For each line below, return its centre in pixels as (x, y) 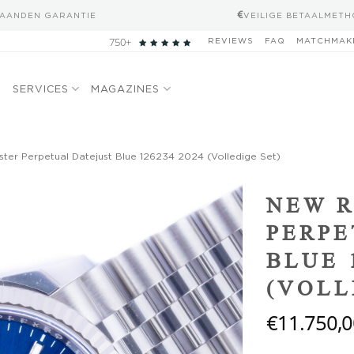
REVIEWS (231, 41)
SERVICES (41, 88)
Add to (212, 195)
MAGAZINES (126, 88)
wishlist (212, 209)
